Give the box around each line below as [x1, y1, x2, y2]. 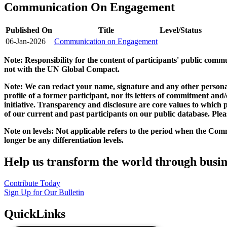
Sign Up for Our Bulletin [4, 188, 84, 197]
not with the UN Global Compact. [4, 65, 120, 74]
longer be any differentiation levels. [4, 136, 124, 145]
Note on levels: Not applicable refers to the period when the [4, 127, 208, 136]
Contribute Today [4, 179, 60, 188]
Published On [6, 26, 52, 35]
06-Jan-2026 [6, 37, 46, 46]
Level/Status [160, 26, 202, 35]
